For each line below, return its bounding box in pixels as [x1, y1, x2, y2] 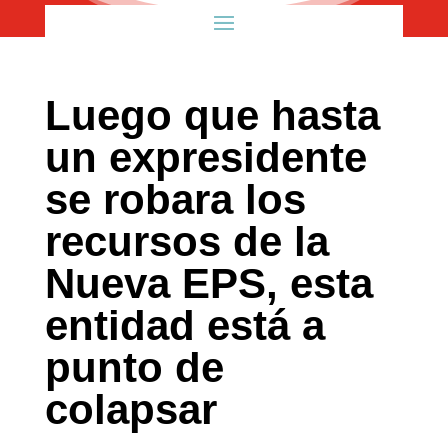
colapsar [44, 386, 217, 433]
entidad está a [44, 302, 325, 349]
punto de [44, 344, 224, 391]
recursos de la [44, 218, 329, 265]
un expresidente [44, 134, 367, 181]
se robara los [44, 176, 306, 223]
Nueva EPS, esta [44, 260, 373, 307]
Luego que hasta [44, 92, 380, 139]
